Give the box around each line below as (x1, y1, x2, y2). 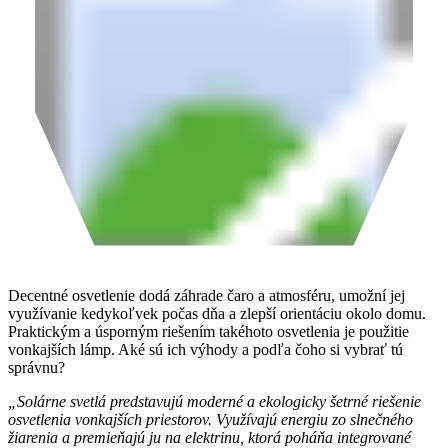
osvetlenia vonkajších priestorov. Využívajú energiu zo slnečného (8, 410, 413, 428)
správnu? (8, 358, 65, 376)
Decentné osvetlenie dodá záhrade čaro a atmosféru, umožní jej (8, 286, 405, 304)
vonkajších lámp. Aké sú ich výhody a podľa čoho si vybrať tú (8, 340, 403, 358)
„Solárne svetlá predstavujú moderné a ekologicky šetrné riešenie (8, 392, 421, 410)
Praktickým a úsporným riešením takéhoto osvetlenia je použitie (8, 322, 409, 340)
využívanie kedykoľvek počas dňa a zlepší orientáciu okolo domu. (8, 304, 426, 322)
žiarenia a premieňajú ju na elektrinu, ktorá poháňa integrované (8, 428, 411, 446)
